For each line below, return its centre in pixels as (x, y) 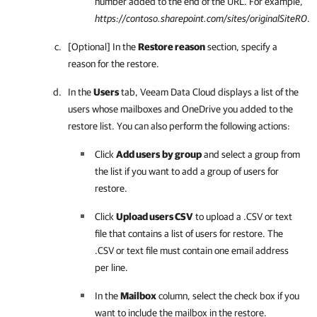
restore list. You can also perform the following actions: (179, 126)
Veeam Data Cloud (178, 92)
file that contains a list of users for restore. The (189, 234)
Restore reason (172, 47)
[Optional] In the (103, 47)
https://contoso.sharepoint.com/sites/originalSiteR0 (201, 18)
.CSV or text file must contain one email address (192, 250)
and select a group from (251, 154)
